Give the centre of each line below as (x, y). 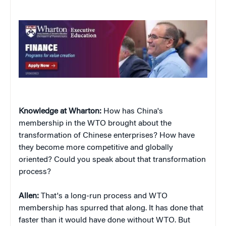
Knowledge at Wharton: (60, 112)
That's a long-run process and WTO (103, 196)
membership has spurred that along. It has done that (111, 209)
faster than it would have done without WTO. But (104, 221)
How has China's (132, 112)
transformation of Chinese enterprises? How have (107, 136)
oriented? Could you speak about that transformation (112, 160)
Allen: (29, 196)
